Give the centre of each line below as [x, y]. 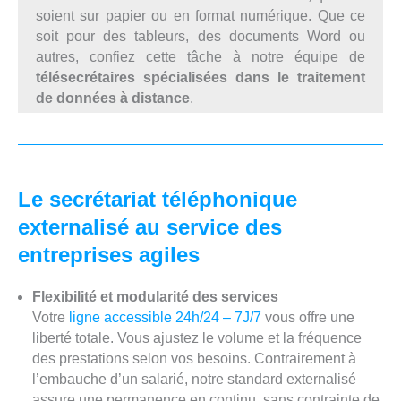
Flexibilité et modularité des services [155, 296]
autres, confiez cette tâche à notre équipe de [200, 56]
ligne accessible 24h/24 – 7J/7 [165, 317]
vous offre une [307, 317]
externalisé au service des [150, 226]
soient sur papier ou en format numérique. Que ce [200, 15]
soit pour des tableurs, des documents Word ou [200, 36]
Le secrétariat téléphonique [158, 199]
